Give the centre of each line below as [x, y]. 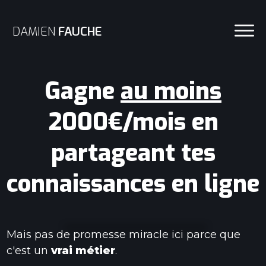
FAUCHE [80, 32]
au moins [171, 91]
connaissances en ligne [133, 183]
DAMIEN [35, 32]
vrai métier [83, 250]
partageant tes [133, 153]
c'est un [29, 250]
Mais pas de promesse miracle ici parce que [123, 234]
